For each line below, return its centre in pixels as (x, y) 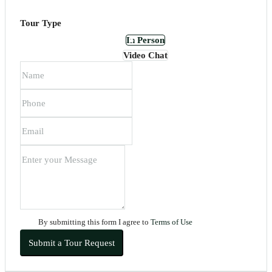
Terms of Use (172, 222)
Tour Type (41, 23)
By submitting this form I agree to (94, 222)
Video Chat (145, 55)
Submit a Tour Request (72, 243)
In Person (145, 40)
